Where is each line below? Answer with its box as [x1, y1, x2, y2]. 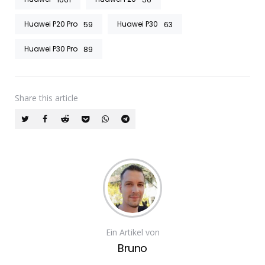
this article [39, 92, 78, 104]
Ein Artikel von [105, 226, 160, 238]
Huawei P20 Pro [24, 19, 77, 30]
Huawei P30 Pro [24, 44, 77, 54]
